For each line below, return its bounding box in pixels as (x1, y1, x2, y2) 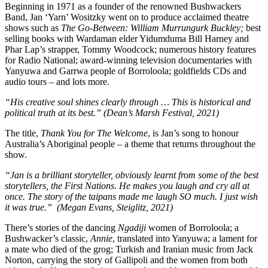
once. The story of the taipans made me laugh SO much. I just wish (5, 191, 258, 202)
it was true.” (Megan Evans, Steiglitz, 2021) (5, 202, 173, 213)
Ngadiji (118, 223, 148, 233)
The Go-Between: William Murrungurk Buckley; (61, 23, 246, 33)
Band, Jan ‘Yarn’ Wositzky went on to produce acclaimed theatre (5, 12, 249, 23)
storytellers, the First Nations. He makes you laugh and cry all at (5, 181, 249, 191)
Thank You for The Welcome (41, 128, 148, 139)
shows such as (5, 23, 61, 33)
